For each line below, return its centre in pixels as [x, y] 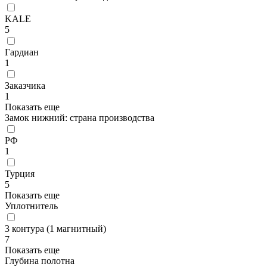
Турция [20, 174]
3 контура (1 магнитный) [55, 229]
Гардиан [22, 52]
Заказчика [25, 86]
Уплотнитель [31, 206]
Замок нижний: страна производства [80, 118]
